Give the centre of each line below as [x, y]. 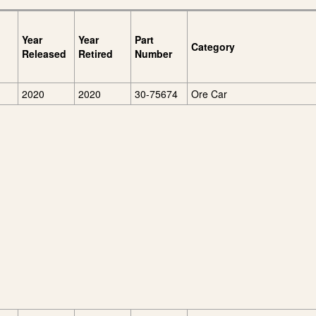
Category [213, 47]
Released [44, 54]
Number [153, 54]
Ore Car [209, 94]
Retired [96, 54]
